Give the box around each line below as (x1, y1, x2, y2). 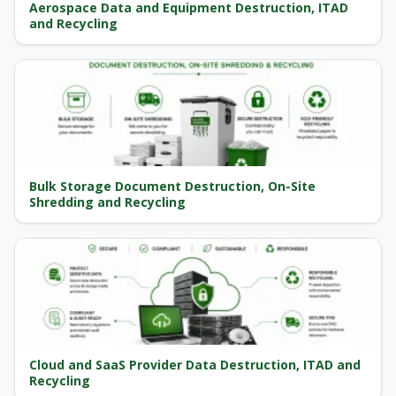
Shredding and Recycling (29, 194, 186, 211)
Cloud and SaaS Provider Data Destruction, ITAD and (29, 356, 361, 374)
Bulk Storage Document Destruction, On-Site (29, 178, 316, 195)
